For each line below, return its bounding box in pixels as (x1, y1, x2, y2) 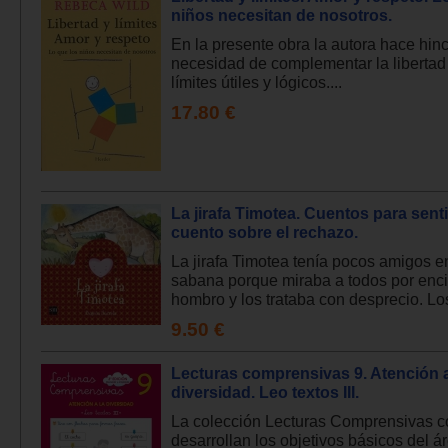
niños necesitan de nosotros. (171, 6, 392, 25)
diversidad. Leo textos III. (171, 383, 359, 402)
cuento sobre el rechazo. (171, 223, 358, 242)
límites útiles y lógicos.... (171, 73, 342, 92)
